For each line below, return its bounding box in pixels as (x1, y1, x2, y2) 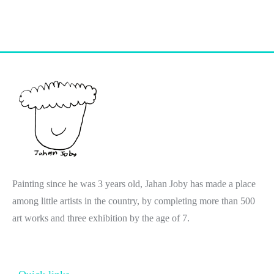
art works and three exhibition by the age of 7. (12, 212, 190, 223)
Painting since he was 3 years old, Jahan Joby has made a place (12, 178, 256, 189)
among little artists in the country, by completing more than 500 (12, 195, 255, 206)
